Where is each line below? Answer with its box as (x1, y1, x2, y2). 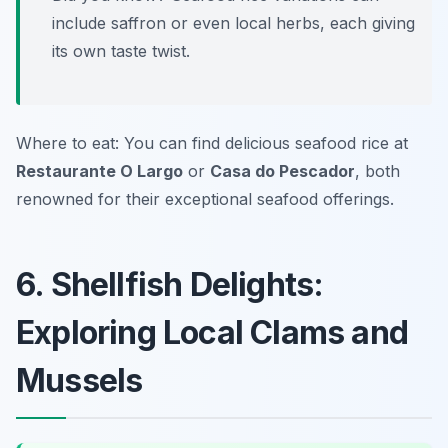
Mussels (16, 361, 143, 401)
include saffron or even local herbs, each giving (52, 13, 415, 34)
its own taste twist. (52, 41, 190, 62)
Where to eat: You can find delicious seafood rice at (16, 133, 408, 154)
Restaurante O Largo (16, 161, 183, 182)
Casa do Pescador (210, 161, 355, 182)
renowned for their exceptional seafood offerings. (16, 189, 394, 210)
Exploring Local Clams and (16, 313, 409, 353)
